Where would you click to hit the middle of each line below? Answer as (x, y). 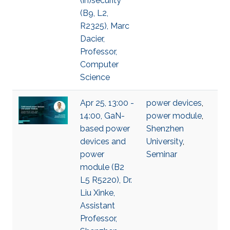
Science (95, 77)
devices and (103, 141)
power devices (174, 103)
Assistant (98, 206)
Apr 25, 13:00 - (107, 103)
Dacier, (92, 39)
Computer (99, 64)
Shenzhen (165, 129)
